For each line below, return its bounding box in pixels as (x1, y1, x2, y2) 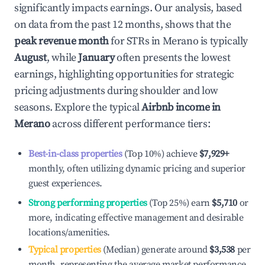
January (78, 51, 115, 64)
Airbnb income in (141, 101, 221, 114)
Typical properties (28, 244, 101, 256)
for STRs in (108, 34, 163, 48)
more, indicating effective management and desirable (28, 212, 244, 224)
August (14, 51, 47, 64)
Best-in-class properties (28, 148, 122, 160)
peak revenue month (14, 34, 109, 48)
